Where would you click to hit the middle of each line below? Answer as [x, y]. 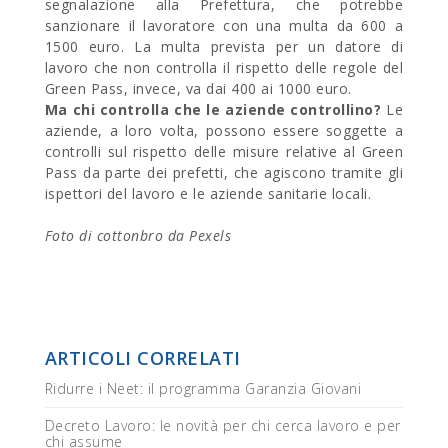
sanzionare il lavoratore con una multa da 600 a [224, 25]
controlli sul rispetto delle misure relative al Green [224, 151]
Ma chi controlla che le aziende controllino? [213, 109]
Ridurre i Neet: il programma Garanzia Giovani [203, 388]
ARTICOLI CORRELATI [142, 357]
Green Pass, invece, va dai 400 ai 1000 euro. [198, 88]
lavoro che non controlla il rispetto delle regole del [224, 67]
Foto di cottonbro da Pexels [138, 235]
